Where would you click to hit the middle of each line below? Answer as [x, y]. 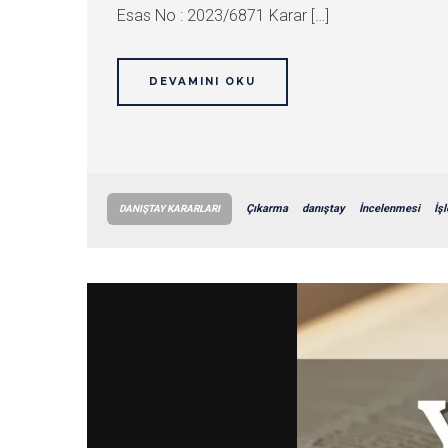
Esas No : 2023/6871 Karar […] [223, 15]
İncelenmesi [389, 208]
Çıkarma [267, 208]
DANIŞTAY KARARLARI [169, 208]
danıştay [323, 208]
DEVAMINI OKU [202, 81]
